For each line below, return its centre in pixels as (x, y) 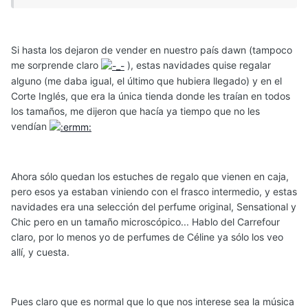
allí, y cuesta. (40, 252)
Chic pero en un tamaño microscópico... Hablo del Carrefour (145, 222)
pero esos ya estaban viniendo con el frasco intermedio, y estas (154, 192)
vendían (30, 126)
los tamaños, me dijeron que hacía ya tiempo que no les (135, 111)
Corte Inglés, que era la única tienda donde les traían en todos (151, 96)
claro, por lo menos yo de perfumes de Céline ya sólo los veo (147, 237)
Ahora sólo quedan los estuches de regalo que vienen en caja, (150, 177)
